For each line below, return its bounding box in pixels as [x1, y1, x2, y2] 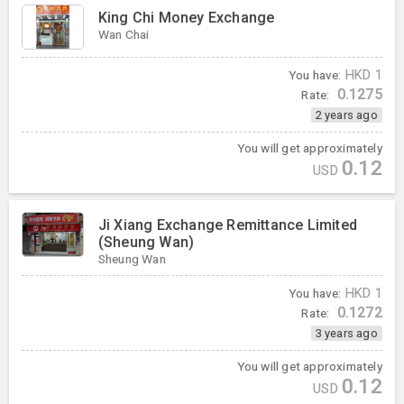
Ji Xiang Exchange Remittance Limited [97, 216, 357, 234]
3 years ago [315, 326, 378, 341]
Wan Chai [97, 26, 150, 41]
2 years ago [315, 107, 378, 122]
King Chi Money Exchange [97, 8, 275, 26]
